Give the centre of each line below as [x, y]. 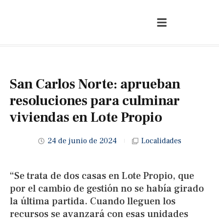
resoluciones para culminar [95, 101]
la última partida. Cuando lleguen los [93, 201]
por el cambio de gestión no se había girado [107, 189]
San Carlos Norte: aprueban [95, 84]
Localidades [161, 141]
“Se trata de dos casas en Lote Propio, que [102, 176]
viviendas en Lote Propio [86, 117]
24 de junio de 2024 [82, 141]
